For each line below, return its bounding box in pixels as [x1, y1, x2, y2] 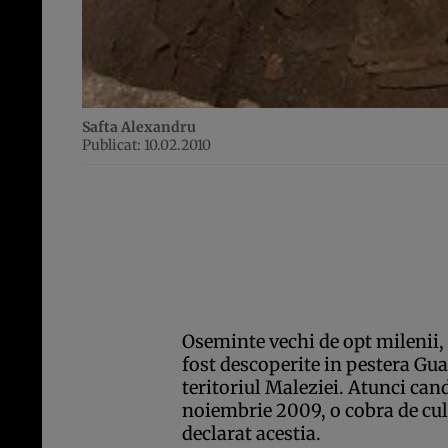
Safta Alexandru [82, 118, 196, 137]
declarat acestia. [182, 422, 321, 446]
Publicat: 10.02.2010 [82, 136, 211, 155]
